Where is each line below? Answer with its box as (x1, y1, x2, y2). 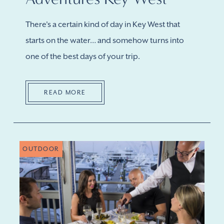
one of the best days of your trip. (25, 52, 140, 61)
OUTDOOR (22, 145, 59, 152)
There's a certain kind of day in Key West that (25, 20, 180, 29)
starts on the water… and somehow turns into (25, 36, 184, 45)
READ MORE (44, 89, 86, 96)
